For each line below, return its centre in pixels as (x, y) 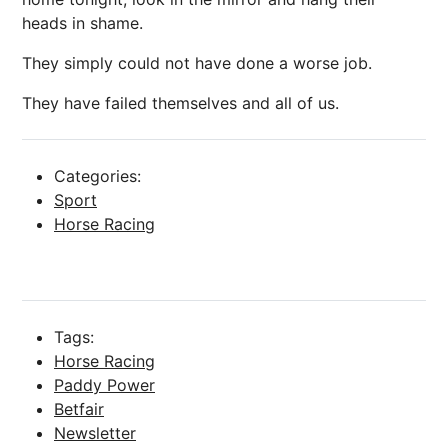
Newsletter (95, 432)
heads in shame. (82, 22)
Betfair (79, 408)
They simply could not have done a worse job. (197, 62)
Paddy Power (104, 384)
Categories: (97, 175)
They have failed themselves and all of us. (180, 102)
